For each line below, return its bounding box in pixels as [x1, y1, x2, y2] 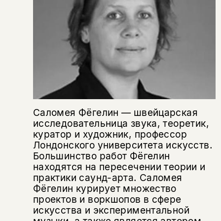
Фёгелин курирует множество [33, 182, 177, 194]
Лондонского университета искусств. [33, 139, 213, 151]
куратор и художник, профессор [33, 128, 187, 140]
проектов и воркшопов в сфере [33, 193, 182, 205]
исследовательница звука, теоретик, [33, 117, 209, 129]
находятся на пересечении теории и [33, 160, 206, 173]
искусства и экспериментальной [33, 204, 190, 216]
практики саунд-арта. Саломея [33, 171, 183, 184]
